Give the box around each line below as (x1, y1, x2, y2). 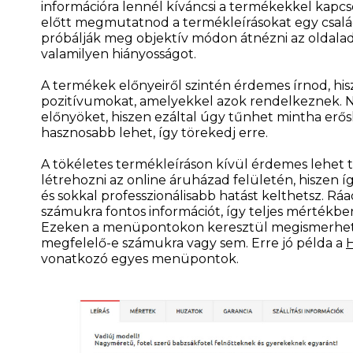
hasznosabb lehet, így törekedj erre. (41, 125, 268, 140)
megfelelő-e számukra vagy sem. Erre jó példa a (41, 236, 346, 251)
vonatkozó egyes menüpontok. (41, 251, 239, 266)
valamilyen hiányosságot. (41, 46, 196, 61)
